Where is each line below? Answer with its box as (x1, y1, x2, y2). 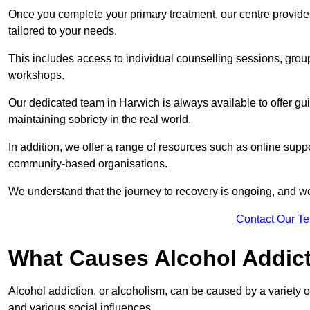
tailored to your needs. (8, 25, 120, 37)
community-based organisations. (8, 158, 170, 170)
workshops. (8, 69, 67, 82)
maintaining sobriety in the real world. (8, 113, 191, 126)
